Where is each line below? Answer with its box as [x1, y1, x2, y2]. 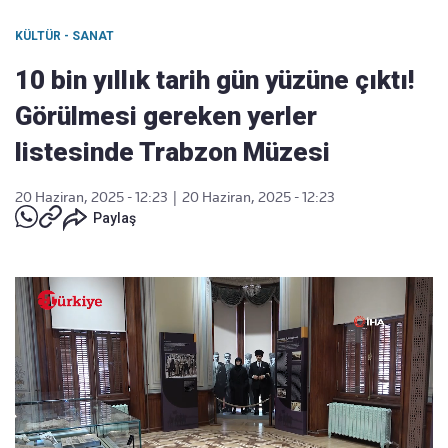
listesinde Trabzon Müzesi [15, 137, 330, 167]
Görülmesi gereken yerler [15, 101, 317, 131]
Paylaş [93, 210, 136, 226]
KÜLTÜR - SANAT [15, 29, 114, 43]
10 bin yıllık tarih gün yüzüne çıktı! [15, 65, 414, 95]
